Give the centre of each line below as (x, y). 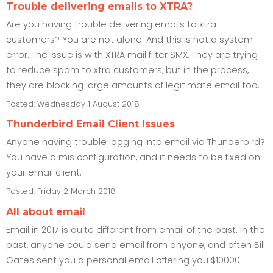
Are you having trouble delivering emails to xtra (111, 24)
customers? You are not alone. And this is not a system (129, 39)
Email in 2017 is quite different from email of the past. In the (136, 229)
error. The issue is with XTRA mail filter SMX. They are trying (132, 55)
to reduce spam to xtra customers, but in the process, (127, 70)
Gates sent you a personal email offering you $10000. (124, 260)
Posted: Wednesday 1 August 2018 (73, 104)
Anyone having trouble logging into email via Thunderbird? (136, 142)
